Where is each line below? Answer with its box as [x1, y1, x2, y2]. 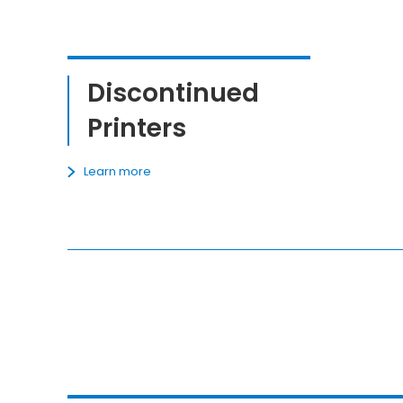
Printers [87, 110, 187, 146]
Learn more [84, 163, 152, 181]
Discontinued [87, 75, 260, 111]
